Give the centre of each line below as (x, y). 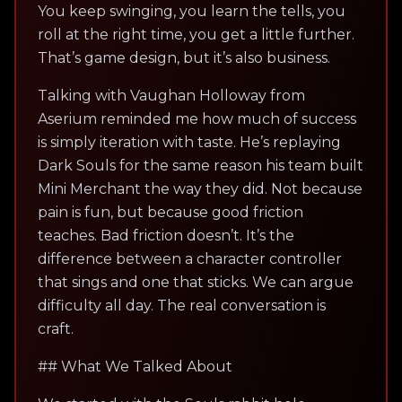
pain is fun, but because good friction (170, 212)
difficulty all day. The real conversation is (182, 306)
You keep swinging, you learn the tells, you (192, 11)
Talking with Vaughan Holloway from (171, 96)
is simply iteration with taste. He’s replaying (189, 142)
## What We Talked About (135, 367)
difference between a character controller (190, 259)
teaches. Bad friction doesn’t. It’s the (166, 236)
